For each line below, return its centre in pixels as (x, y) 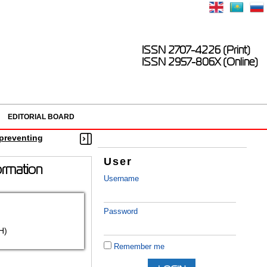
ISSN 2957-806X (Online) (200, 62)
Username (122, 179)
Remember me (139, 247)
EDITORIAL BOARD (41, 117)
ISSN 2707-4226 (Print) (196, 50)
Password (121, 212)
